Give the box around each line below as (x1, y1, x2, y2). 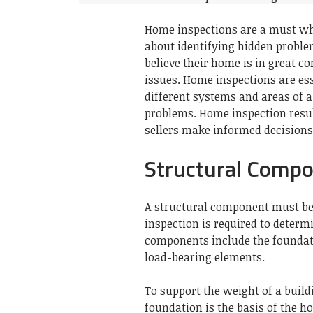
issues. (145, 71, 180, 87)
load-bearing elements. (145, 249, 265, 265)
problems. (145, 105, 196, 121)
